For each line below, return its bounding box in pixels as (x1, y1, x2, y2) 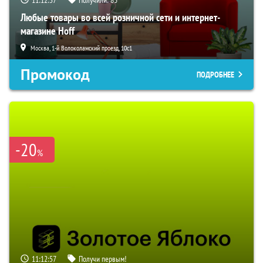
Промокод (21, 64, 90, 85)
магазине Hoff (21, 23, 75, 38)
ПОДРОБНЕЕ (197, 69, 234, 80)
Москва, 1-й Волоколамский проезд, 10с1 (31, 43, 132, 52)
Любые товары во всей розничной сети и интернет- (21, 10, 220, 24)
